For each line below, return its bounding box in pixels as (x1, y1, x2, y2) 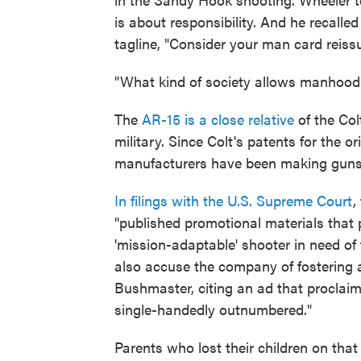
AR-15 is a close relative (142, 109, 294, 129)
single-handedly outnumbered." (114, 299, 312, 319)
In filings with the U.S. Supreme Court (114, 190, 353, 210)
